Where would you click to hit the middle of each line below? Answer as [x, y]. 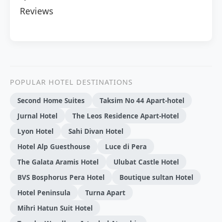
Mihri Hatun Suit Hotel [55, 208]
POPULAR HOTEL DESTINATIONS [71, 82]
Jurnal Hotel [37, 116]
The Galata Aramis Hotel [58, 162]
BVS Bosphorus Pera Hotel [61, 177]
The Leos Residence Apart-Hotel [126, 116]
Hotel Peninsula [44, 193]
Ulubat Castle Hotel [146, 162]
